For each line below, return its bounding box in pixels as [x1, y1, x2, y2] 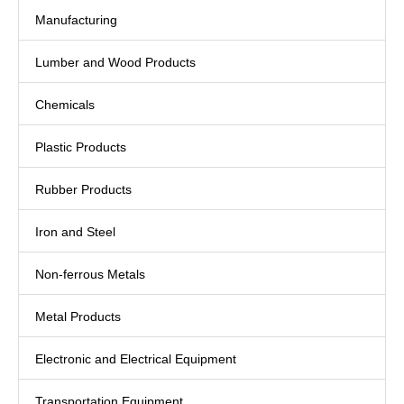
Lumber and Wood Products [35, 54, 196, 69]
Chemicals [35, 96, 95, 112]
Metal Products [35, 308, 121, 324]
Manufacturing [35, 12, 117, 27]
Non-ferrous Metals [35, 266, 145, 281]
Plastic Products [35, 139, 126, 154]
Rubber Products [35, 181, 132, 197]
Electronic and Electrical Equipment [35, 351, 236, 366]
